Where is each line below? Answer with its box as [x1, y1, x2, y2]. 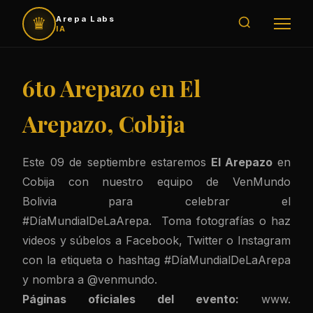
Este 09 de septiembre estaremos [22, 155, 207, 169]
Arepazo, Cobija [22, 108, 185, 138]
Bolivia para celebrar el [22, 194, 291, 208]
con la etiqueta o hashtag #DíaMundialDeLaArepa [22, 253, 291, 267]
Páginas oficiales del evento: [22, 292, 239, 306]
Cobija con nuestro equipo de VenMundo [22, 175, 291, 189]
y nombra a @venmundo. [22, 272, 157, 286]
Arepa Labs [56, 13, 115, 24]
